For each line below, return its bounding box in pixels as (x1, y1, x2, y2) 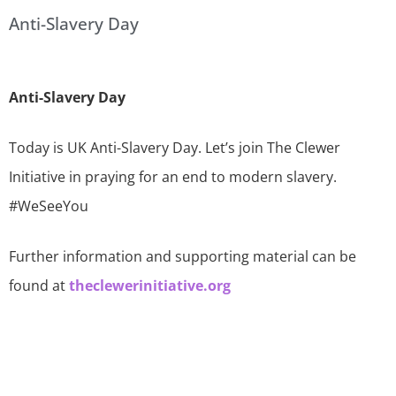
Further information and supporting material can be (9, 247, 356, 267)
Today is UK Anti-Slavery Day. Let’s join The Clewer (9, 138, 340, 158)
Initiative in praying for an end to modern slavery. (9, 167, 337, 187)
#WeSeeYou (9, 196, 88, 217)
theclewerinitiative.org (69, 276, 231, 296)
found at (9, 276, 69, 296)
